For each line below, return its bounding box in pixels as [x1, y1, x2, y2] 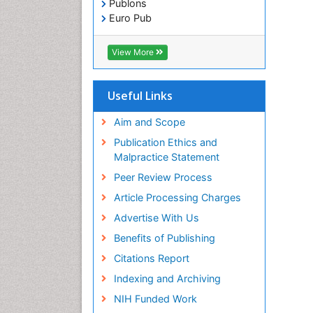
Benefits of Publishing [113, 232, 215, 245]
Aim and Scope [113, 116, 185, 129]
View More [112, 47, 156, 58]
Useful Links [108, 88, 173, 104]
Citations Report [113, 252, 189, 265]
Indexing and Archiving [113, 272, 221, 285]
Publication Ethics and [113, 136, 217, 149]
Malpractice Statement [113, 151, 219, 163]
